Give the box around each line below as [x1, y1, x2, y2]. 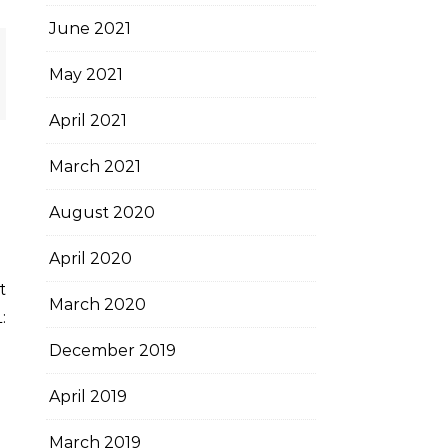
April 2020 [49, 249, 132, 268]
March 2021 [49, 157, 141, 176]
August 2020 [49, 203, 155, 222]
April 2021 [49, 111, 127, 130]
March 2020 [49, 295, 146, 314]
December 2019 [49, 341, 176, 360]
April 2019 [49, 387, 127, 406]
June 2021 [49, 19, 131, 38]
